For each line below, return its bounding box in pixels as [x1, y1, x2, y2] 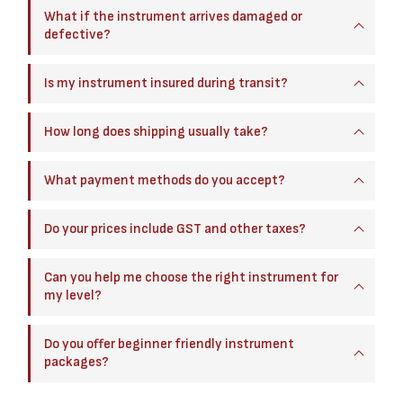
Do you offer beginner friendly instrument [44, 335, 294, 353]
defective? [44, 25, 111, 43]
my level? [44, 286, 102, 304]
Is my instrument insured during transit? [44, 74, 288, 92]
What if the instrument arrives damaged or [44, 7, 302, 25]
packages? [44, 353, 109, 371]
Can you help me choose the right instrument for [44, 268, 338, 286]
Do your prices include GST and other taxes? [44, 219, 306, 237]
